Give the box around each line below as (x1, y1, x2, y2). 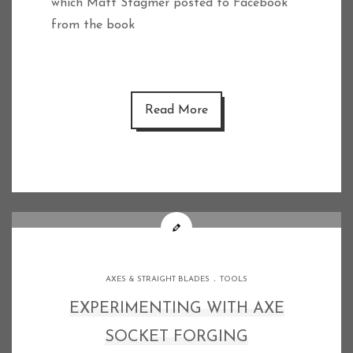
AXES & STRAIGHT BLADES (106, 275, 210, 284)
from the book (51, 19, 135, 32)
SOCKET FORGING (105, 329, 248, 346)
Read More (145, 104, 208, 117)
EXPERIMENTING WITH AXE (69, 301, 284, 318)
